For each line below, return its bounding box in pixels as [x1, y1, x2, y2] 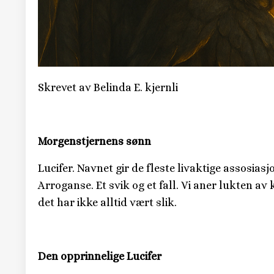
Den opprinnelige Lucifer [38, 250, 161, 262]
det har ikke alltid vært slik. [38, 196, 177, 209]
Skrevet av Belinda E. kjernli [38, 81, 178, 94]
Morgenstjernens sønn [38, 135, 151, 147]
